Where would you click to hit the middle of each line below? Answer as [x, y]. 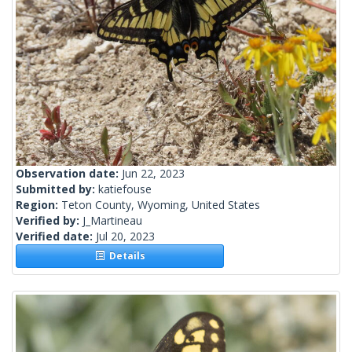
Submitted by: [57, 189]
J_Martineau [112, 221]
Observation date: [69, 174]
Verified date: [56, 236]
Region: [38, 205]
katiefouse [125, 189]
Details [125, 256]
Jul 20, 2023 [125, 236]
